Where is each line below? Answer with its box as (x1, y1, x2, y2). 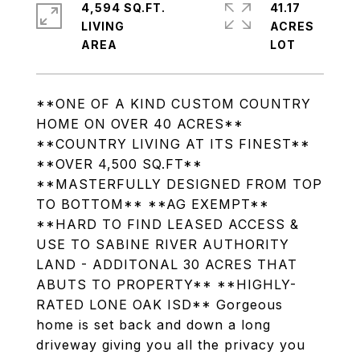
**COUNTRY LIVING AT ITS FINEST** (36, 136, 310, 152)
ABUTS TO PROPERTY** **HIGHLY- (36, 276, 297, 292)
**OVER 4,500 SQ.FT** (36, 156, 202, 172)
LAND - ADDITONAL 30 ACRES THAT (36, 256, 297, 272)
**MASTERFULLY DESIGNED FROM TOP (36, 176, 322, 192)
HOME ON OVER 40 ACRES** (36, 116, 243, 132)
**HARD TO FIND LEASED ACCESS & (36, 216, 299, 232)
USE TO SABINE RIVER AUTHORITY (36, 236, 289, 252)
